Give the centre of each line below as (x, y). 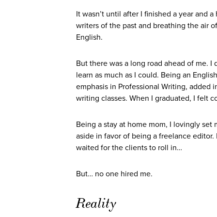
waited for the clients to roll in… (129, 148)
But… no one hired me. (114, 174)
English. (89, 37)
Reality (96, 203)
